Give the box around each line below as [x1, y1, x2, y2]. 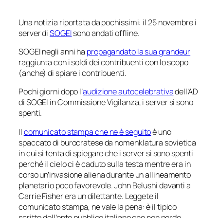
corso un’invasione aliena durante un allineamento [18, 169, 191, 180]
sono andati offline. [72, 27, 140, 38]
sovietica [163, 137, 197, 148]
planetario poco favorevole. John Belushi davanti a [18, 180, 191, 191]
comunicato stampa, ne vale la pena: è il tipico [18, 201, 177, 212]
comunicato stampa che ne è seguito [23, 126, 151, 137]
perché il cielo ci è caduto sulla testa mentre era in [18, 158, 191, 169]
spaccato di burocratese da [18, 137, 115, 148]
